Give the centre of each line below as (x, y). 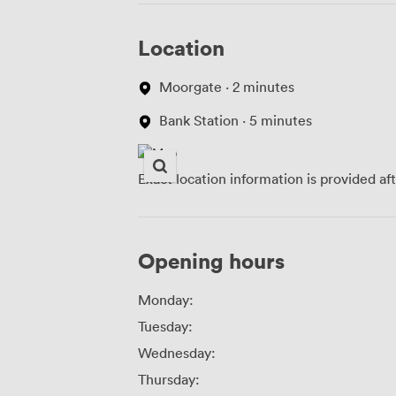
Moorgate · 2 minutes (227, 86)
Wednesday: (177, 352)
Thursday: (169, 379)
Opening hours (211, 260)
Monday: (166, 299)
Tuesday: (165, 326)
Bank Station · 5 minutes (236, 120)
